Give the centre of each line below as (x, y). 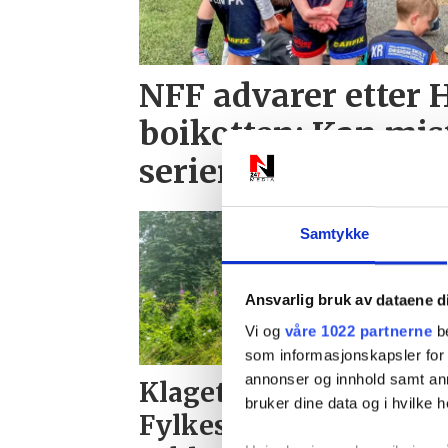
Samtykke (334, 234)
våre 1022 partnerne (358, 331)
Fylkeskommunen (261, 426)
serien (189, 172)
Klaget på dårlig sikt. (276, 393)
